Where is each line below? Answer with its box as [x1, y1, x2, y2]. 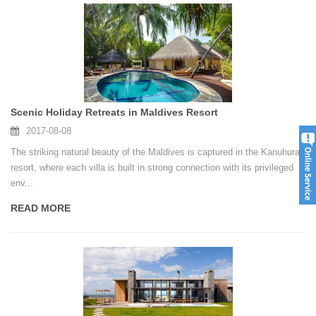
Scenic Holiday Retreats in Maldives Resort [11, 107, 218, 119]
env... [11, 178, 33, 189]
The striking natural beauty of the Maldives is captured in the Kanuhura [11, 147, 300, 158]
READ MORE [11, 202, 71, 214]
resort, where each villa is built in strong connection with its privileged [11, 162, 293, 174]
